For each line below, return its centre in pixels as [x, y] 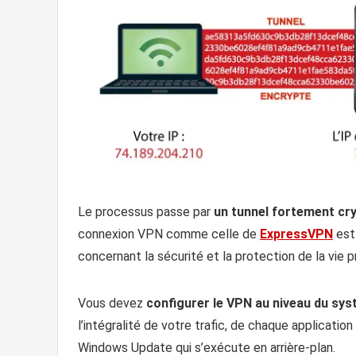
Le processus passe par [146, 211]
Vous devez [112, 303]
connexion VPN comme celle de [169, 234]
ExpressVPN [296, 234]
